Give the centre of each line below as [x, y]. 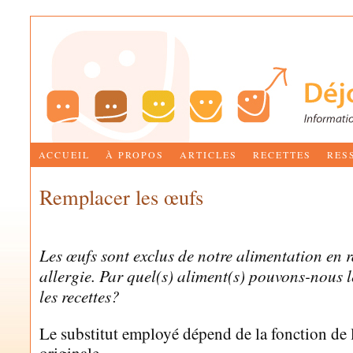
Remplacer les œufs [121, 197]
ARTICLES [208, 154]
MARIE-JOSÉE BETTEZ [123, 218]
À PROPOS [134, 154]
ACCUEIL [64, 154]
